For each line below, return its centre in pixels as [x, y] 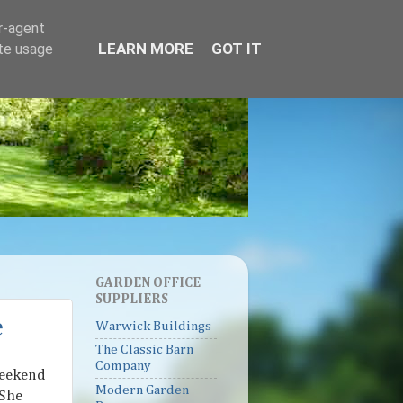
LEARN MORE [146, 49]
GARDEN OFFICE [148, 283]
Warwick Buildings [153, 326]
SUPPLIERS [132, 300]
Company [123, 366]
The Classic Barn [144, 350]
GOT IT [237, 49]
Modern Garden [142, 390]
